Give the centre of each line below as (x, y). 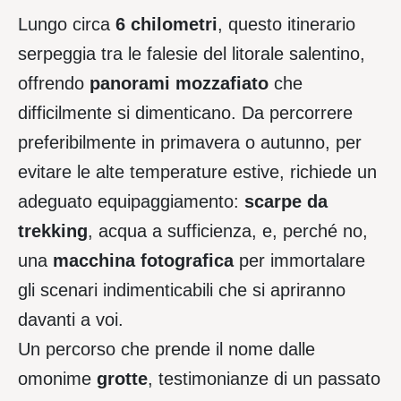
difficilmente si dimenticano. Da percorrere (185, 113)
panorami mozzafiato (179, 84)
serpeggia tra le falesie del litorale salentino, (192, 54)
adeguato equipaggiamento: (131, 202)
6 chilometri (166, 25)
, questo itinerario (286, 25)
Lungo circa (67, 25)
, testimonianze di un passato (264, 379)
